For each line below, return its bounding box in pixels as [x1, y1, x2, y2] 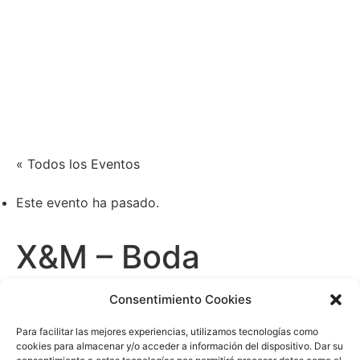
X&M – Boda [16, 237, 200, 276]
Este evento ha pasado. [16, 194, 159, 211]
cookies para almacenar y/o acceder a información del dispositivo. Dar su [16, 340, 343, 353]
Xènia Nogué [14, 25, 140, 58]
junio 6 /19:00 [16, 288, 182, 320]
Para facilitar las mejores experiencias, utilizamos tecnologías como [16, 325, 318, 338]
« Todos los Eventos [16, 156, 140, 172]
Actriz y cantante [28, 61, 126, 79]
